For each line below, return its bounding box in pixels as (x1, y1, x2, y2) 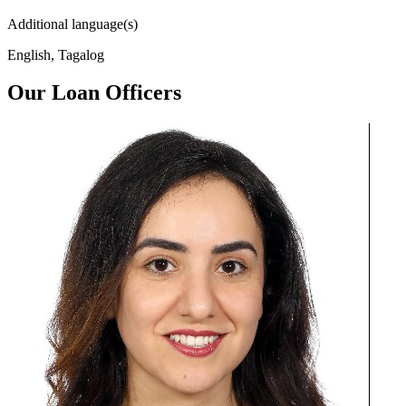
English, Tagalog (7, 46, 104, 63)
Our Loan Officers (7, 81, 181, 105)
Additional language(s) (7, 15, 138, 32)
